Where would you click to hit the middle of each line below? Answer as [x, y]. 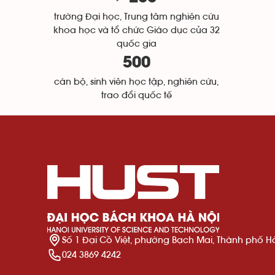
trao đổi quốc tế [136, 95]
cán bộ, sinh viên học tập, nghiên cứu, [136, 82]
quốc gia [136, 44]
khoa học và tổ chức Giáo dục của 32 [136, 30]
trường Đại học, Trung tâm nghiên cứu [136, 17]
